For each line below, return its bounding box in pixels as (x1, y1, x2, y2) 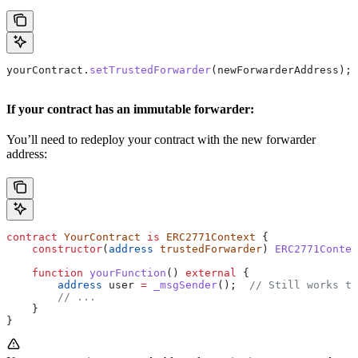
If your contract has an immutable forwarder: (6, 102, 254, 117)
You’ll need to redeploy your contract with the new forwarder (6, 133, 316, 147)
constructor (6, 243, 102, 256)
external (185, 267, 237, 280)
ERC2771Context (160, 231, 256, 244)
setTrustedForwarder (89, 64, 211, 77)
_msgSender (147, 279, 217, 292)
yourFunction (83, 267, 166, 280)
